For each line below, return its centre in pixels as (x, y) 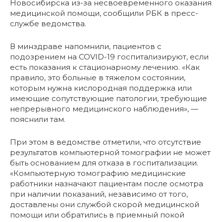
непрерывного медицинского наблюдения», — (104, 109)
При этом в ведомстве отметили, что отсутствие (106, 142)
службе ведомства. (48, 24)
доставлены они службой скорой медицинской (105, 205)
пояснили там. (38, 119)
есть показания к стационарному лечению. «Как (105, 67)
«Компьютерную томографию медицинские (98, 173)
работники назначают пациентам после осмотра (107, 184)
